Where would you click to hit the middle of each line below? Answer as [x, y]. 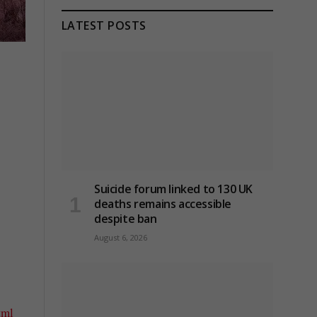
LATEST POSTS [104, 26]
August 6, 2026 [121, 238]
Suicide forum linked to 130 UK [174, 189]
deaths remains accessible [163, 204]
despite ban [126, 219]
